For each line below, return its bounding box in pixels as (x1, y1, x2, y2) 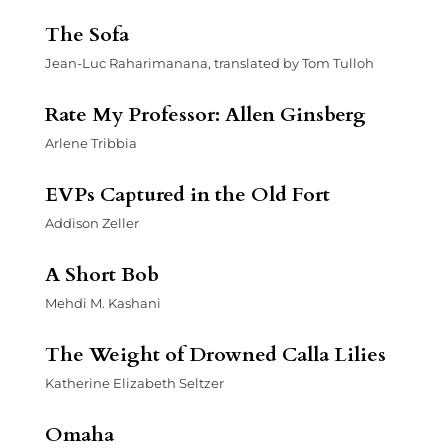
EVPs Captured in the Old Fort (44, 180, 330, 208)
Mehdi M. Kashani (44, 294, 161, 311)
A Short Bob (44, 260, 159, 288)
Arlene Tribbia (44, 134, 137, 151)
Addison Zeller (44, 214, 139, 231)
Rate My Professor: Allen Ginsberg (44, 100, 366, 128)
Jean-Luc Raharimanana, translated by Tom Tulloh (44, 54, 374, 71)
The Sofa (44, 20, 129, 48)
